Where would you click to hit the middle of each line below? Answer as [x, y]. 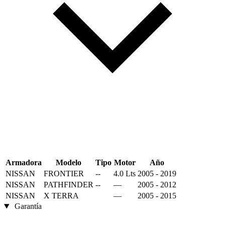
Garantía [28, 206]
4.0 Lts [125, 174]
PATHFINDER [69, 185]
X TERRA [61, 196]
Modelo [69, 163]
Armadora [24, 163]
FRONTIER [64, 174]
